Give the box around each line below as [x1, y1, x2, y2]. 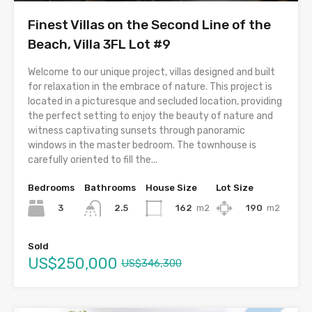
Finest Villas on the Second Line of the [28, 17, 271, 33]
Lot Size [216, 182, 253, 194]
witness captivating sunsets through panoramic [28, 125, 245, 137]
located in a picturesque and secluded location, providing [28, 95, 282, 108]
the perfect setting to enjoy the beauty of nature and [28, 110, 273, 123]
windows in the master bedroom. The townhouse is [28, 139, 256, 152]
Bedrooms [28, 182, 75, 194]
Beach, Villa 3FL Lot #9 [28, 36, 171, 53]
